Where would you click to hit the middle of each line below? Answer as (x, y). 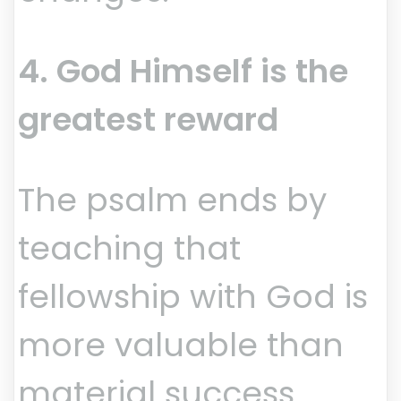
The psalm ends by (172, 200)
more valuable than (181, 346)
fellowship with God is (193, 297)
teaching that (129, 249)
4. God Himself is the (183, 72)
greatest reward (148, 120)
